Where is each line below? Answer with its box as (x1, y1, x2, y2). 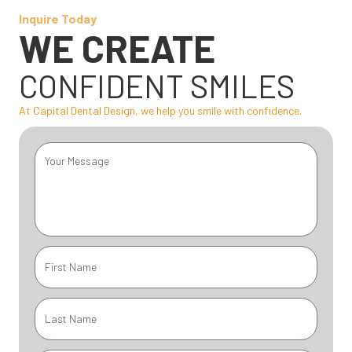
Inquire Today (19, 10, 97, 26)
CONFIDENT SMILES (19, 66, 295, 104)
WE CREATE (19, 24, 215, 71)
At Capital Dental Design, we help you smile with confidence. (19, 103, 302, 117)
